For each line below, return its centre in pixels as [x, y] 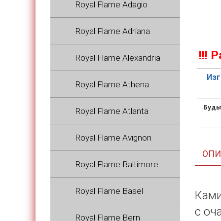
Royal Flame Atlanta [112, 111]
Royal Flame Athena [112, 84]
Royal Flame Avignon [113, 138]
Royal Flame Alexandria [118, 58]
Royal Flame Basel [109, 191]
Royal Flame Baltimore [117, 164]
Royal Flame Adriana [112, 31]
